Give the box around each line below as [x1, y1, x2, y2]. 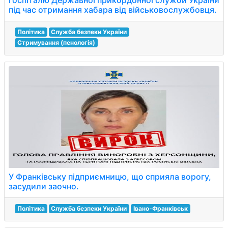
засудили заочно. [9, 181, 79, 191]
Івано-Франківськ [133, 205, 188, 212]
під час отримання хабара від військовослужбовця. [9, 5, 217, 15]
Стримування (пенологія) [17, 39, 95, 46]
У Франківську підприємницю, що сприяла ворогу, [9, 172, 211, 182]
